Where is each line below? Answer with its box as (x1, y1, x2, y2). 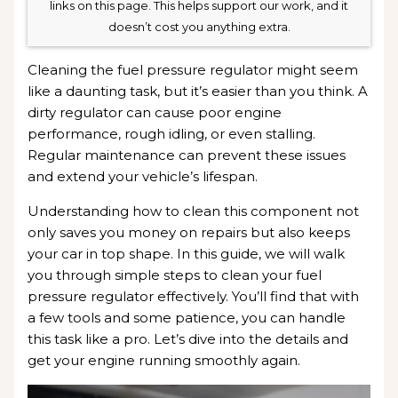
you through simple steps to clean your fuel (28, 267, 322, 284)
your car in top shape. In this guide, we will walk (28, 245, 346, 263)
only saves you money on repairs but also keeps (28, 224, 351, 242)
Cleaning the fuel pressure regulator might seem (28, 61, 359, 79)
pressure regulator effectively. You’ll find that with (28, 288, 360, 306)
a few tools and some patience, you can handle (28, 309, 346, 327)
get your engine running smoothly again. (28, 352, 301, 370)
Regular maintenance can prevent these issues (28, 147, 346, 164)
